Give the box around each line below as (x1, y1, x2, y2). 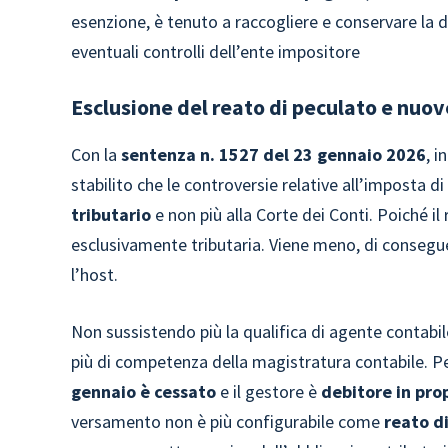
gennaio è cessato (71, 380, 217, 403)
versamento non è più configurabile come (71, 410, 385, 433)
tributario (71, 203, 152, 226)
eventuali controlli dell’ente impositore (71, 40, 361, 63)
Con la (71, 143, 122, 166)
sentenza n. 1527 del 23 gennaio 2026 (121, 143, 427, 166)
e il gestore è (216, 380, 322, 403)
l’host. (71, 263, 119, 286)
